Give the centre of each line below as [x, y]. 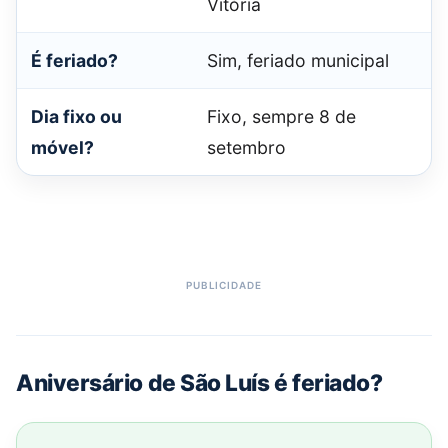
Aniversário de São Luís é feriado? [199, 383]
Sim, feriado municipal [298, 61]
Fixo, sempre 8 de [281, 117]
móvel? [62, 148]
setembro [246, 148]
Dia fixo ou [76, 117]
